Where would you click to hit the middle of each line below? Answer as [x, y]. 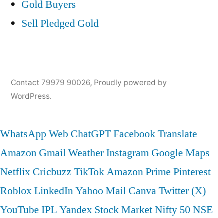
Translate [177, 134]
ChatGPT [91, 134]
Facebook [134, 134]
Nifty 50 [173, 210]
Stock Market [123, 210]
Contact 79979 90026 [50, 83]
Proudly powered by [130, 83]
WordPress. [31, 96]
